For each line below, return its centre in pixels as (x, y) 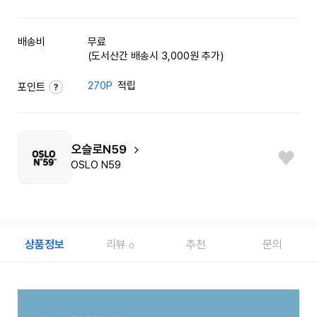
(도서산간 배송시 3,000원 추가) (156, 56)
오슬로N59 (100, 149)
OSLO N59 (96, 165)
